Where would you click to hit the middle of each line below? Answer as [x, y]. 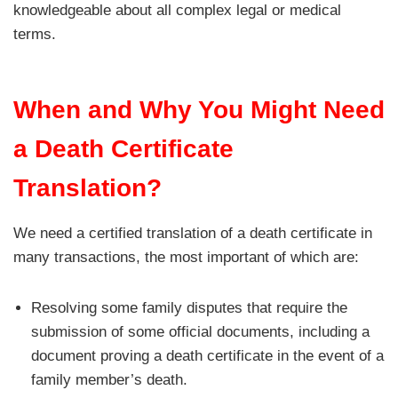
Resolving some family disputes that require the [189, 307]
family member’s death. [109, 379]
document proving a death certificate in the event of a [207, 355]
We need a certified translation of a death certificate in [193, 233]
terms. [35, 34]
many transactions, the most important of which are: [186, 257]
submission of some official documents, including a [200, 331]
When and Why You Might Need [199, 109]
